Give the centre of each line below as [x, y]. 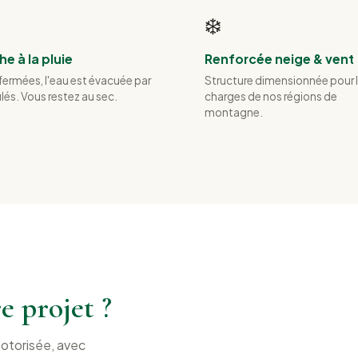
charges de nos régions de [271, 97]
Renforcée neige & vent [279, 58]
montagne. [234, 113]
